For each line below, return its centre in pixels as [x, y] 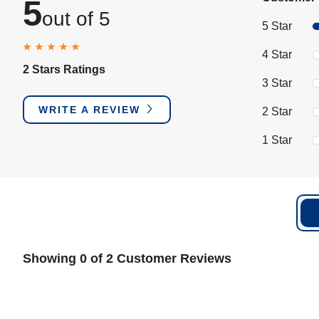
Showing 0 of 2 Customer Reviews [127, 258]
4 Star [277, 54]
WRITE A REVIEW [91, 110]
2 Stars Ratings [64, 69]
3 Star [277, 83]
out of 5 [76, 19]
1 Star [277, 140]
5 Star [277, 26]
